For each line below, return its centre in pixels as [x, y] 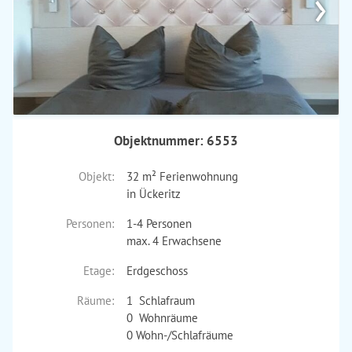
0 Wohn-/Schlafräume [180, 335]
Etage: [98, 271]
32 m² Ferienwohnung [182, 176]
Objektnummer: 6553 [176, 141]
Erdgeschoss [157, 271]
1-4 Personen [159, 224]
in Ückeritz [153, 194]
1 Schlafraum [160, 301]
